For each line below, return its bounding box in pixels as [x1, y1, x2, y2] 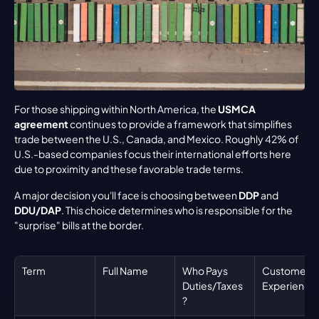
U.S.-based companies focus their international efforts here [14, 147, 291, 161]
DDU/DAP [14, 204, 61, 217]
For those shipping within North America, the [14, 103, 218, 116]
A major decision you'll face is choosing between [14, 189, 239, 202]
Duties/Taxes [182, 279, 243, 293]
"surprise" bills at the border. [14, 219, 144, 232]
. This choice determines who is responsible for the [61, 204, 293, 217]
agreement [14, 117, 68, 131]
